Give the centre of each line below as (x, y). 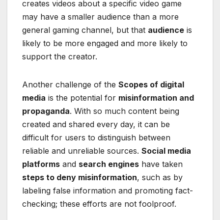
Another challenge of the (70, 84)
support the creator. (60, 56)
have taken (161, 164)
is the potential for (82, 97)
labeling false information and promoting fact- (108, 190)
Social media (166, 151)
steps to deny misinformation (80, 177)
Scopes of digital (151, 84)
